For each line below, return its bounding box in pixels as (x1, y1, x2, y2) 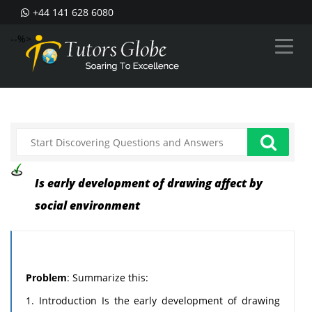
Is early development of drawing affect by (35, 175, 263, 191)
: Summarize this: (67, 271, 148, 284)
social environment (35, 198, 140, 213)
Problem (26, 271, 67, 284)
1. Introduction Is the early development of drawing (26, 294, 280, 307)
